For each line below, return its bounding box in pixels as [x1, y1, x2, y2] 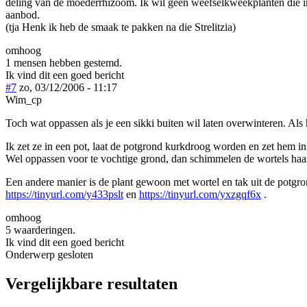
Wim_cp [5, 93, 42, 106]
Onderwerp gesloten [5, 248, 93, 260]
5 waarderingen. [5, 223, 75, 236]
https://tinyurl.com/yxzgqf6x [139, 188, 261, 200]
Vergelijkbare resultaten [5, 274, 177, 293]
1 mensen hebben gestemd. [5, 56, 122, 69]
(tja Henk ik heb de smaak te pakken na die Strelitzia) [5, 21, 236, 33]
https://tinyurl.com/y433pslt [5, 188, 123, 200]
